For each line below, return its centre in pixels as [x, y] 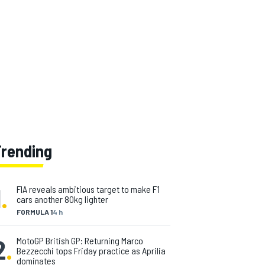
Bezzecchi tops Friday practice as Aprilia [91, 251]
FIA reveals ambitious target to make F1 [88, 189]
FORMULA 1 [35, 212]
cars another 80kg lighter [62, 199]
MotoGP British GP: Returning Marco [80, 240]
